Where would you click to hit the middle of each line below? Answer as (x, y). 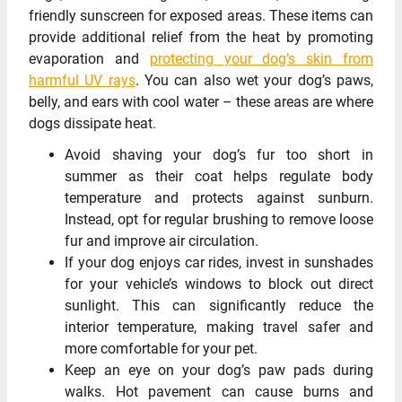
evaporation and (89, 58)
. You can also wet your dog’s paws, (254, 80)
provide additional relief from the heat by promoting (201, 37)
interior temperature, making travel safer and (219, 327)
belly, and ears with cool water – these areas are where (201, 101)
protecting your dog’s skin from (262, 58)
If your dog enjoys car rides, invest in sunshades (219, 262)
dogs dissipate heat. (92, 123)
